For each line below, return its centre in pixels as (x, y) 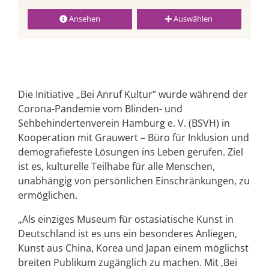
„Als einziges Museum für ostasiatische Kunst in (126, 219)
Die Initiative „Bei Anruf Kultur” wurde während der (133, 95)
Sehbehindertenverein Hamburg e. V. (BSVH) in (124, 123)
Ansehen (83, 19)
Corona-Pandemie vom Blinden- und (100, 109)
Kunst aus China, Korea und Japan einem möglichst (133, 248)
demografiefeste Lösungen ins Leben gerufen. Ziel (131, 152)
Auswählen (192, 19)
